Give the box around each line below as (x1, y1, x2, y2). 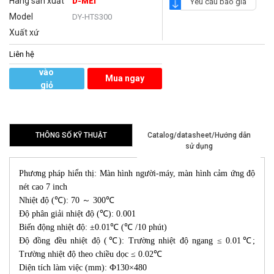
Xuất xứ (9, 28, 39, 38)
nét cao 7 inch (19, 182, 67, 192)
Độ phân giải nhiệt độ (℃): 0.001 (19, 209, 136, 219)
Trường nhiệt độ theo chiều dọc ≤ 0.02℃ (19, 250, 162, 259)
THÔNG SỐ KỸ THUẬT (35, 131, 107, 140)
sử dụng (185, 142, 213, 151)
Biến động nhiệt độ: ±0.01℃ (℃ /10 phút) (19, 223, 167, 232)
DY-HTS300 (72, 12, 112, 22)
